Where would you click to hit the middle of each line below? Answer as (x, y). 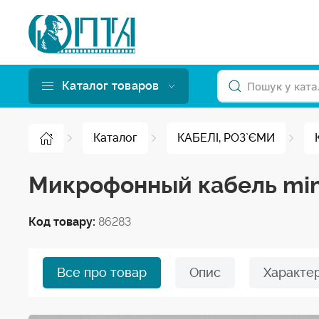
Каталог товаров (111, 86)
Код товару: (63, 222)
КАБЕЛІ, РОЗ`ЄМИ (226, 138)
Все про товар (102, 272)
